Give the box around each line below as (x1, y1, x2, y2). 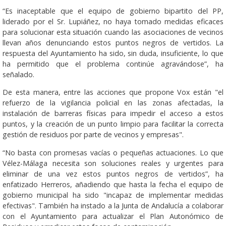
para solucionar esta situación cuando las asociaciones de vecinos (3, 27, 223, 37)
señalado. (3, 70, 34, 80)
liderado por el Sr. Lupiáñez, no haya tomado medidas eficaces (3, 17, 223, 27)
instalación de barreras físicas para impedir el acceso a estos (3, 108, 223, 119)
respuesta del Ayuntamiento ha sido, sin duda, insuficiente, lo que (3, 48, 223, 59)
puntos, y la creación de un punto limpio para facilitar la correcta (3, 119, 223, 129)
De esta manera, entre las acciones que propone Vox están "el (3, 87, 223, 97)
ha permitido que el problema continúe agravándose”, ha (3, 59, 223, 69)
